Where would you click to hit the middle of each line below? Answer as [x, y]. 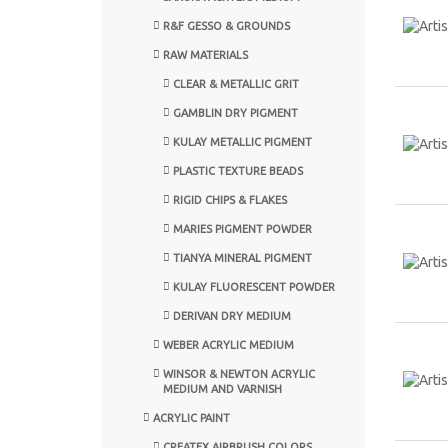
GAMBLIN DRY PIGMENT [235, 112]
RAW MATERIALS [205, 54]
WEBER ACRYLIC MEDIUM [228, 344]
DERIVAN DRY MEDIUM [232, 315]
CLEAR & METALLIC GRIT [236, 83]
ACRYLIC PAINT [191, 417]
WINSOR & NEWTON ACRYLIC [239, 373]
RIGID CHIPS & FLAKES [230, 199]
